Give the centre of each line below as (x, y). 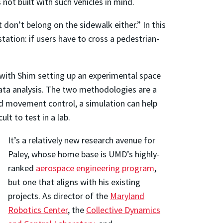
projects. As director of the (59, 196)
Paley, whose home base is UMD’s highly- (84, 154)
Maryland (127, 196)
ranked (22, 168)
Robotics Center (38, 210)
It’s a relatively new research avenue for (82, 140)
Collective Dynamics (123, 210)
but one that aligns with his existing (74, 182)
